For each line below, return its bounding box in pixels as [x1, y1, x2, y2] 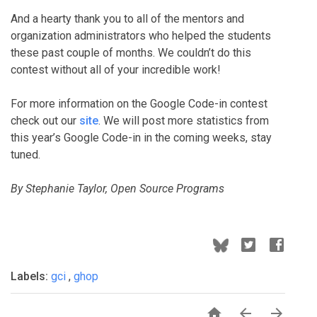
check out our [11, 114, 79, 127]
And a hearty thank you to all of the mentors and [11, 12, 244, 25]
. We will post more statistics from [98, 114, 269, 127]
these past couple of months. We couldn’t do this [11, 46, 251, 59]
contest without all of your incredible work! [11, 63, 221, 76]
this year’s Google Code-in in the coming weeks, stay [11, 131, 272, 144]
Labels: [11, 270, 51, 283]
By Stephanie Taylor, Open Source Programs [11, 182, 224, 195]
